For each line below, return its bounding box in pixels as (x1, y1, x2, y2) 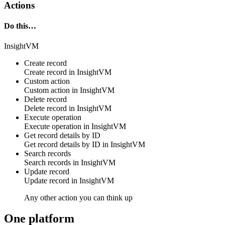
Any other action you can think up (24, 193, 133, 202)
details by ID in (58, 140, 110, 149)
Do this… (4, 22, 36, 31)
